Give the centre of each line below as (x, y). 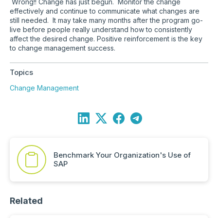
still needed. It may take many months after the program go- (106, 20)
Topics (21, 72)
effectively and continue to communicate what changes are (105, 11)
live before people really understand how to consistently (101, 29)
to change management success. (63, 48)
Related (26, 200)
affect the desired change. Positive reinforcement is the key (106, 38)
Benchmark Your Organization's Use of (122, 155)
